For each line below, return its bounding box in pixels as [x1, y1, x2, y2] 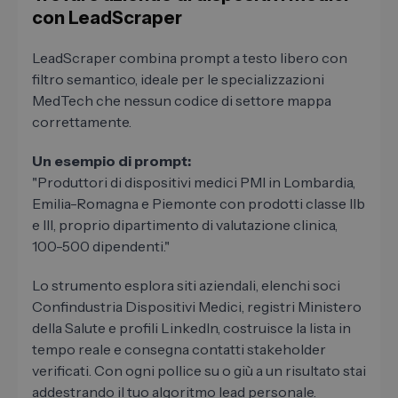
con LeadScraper [32, 7, 182, 29]
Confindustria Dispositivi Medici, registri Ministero [32, 298, 362, 316]
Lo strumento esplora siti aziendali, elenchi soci [32, 276, 340, 295]
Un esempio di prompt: [32, 152, 191, 171]
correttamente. [32, 113, 131, 131]
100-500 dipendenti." [32, 237, 170, 256]
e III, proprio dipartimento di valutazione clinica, [32, 216, 338, 235]
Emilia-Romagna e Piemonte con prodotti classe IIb [32, 195, 365, 213]
